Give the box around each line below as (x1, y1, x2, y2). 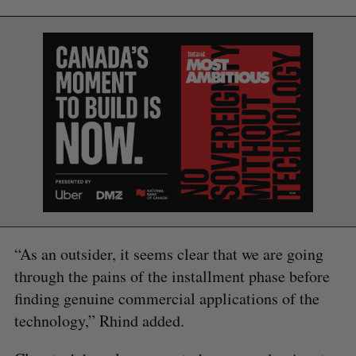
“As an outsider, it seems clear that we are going (14, 242, 323, 265)
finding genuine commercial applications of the (14, 287, 319, 309)
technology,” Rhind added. (14, 309, 184, 331)
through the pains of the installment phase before (14, 265, 330, 287)
